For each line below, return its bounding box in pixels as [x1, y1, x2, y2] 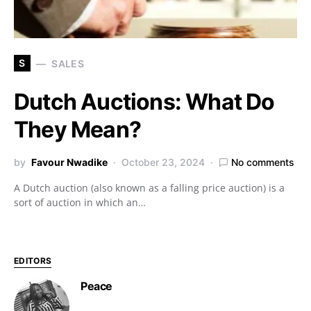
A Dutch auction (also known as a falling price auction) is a [14, 181, 285, 194]
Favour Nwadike [31, 156, 108, 168]
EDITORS [14, 255, 52, 266]
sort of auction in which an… [14, 196, 146, 209]
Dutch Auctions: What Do [14, 88, 275, 115]
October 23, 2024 [121, 156, 205, 168]
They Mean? [14, 116, 141, 143]
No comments [231, 156, 294, 168]
